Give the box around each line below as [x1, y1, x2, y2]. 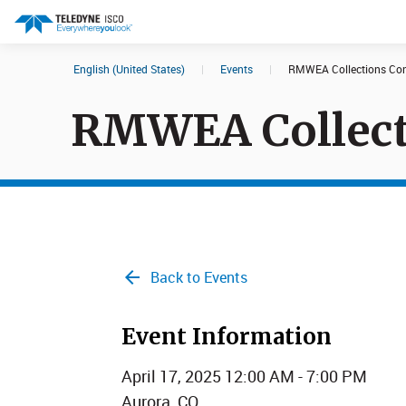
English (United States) [73, 62, 185, 76]
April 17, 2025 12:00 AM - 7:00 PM [121, 365, 367, 387]
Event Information [121, 323, 332, 351]
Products [278, 126, 331, 143]
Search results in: [29, 82, 198, 111]
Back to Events [150, 267, 247, 287]
